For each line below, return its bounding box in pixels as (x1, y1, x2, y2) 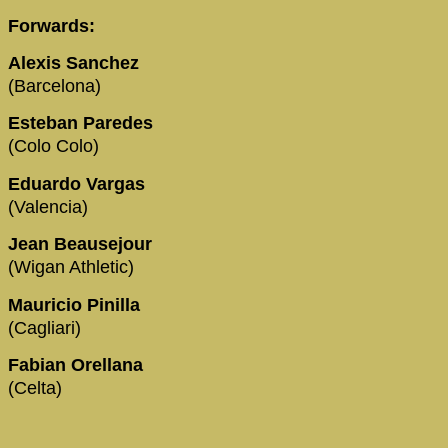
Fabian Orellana (8, 354, 143, 375)
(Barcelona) (8, 75, 101, 96)
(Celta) (8, 377, 62, 398)
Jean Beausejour (8, 234, 157, 255)
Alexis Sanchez (8, 52, 144, 73)
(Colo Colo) (8, 136, 104, 157)
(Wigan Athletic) (8, 257, 134, 278)
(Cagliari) (8, 317, 81, 338)
